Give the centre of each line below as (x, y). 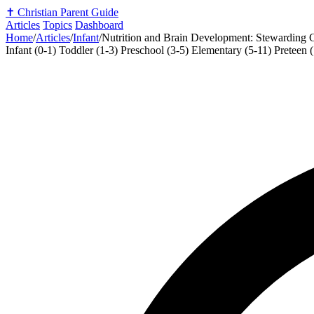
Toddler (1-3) (90, 50)
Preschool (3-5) (156, 50)
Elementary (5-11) (233, 50)
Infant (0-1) (32, 50)
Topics (57, 25)
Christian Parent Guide (68, 12)
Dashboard (99, 25)
